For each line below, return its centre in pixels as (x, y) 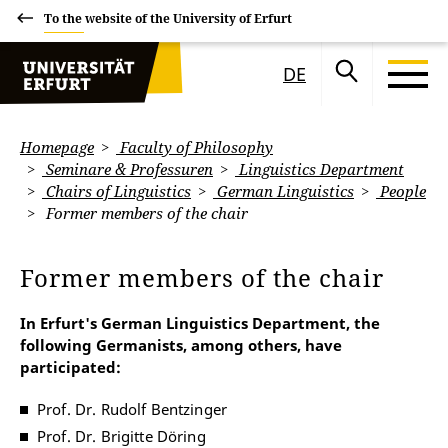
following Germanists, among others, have (181, 345)
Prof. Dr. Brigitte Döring (121, 436)
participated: (70, 367)
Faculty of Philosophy (194, 147)
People (401, 191)
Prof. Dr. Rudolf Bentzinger (132, 409)
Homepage (57, 147)
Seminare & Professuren (127, 169)
